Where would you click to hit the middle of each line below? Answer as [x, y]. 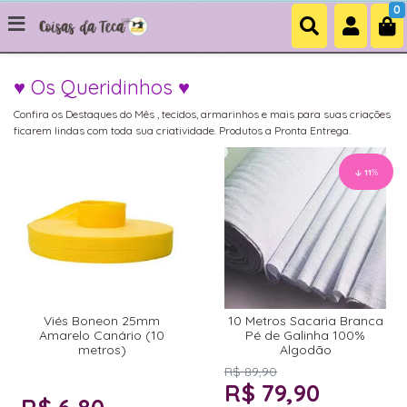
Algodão [305, 350]
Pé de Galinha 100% [305, 335]
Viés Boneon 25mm [102, 321]
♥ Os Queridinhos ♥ [102, 87]
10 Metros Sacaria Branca [305, 321]
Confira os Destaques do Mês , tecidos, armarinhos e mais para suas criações [202, 114]
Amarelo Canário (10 [102, 335]
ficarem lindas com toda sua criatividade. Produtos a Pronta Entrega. [182, 130]
